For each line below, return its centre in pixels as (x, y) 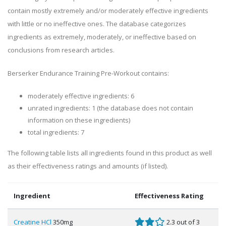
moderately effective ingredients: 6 (81, 96)
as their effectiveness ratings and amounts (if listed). (88, 166)
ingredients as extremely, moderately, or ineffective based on (102, 37)
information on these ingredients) (79, 120)
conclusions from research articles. (61, 50)
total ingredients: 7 (56, 132)
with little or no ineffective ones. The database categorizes (97, 24)
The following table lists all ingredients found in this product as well (110, 153)
